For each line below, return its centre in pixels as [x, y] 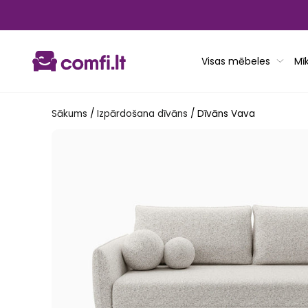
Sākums [69, 114]
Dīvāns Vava [226, 114]
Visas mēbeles [235, 61]
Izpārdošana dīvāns [142, 114]
